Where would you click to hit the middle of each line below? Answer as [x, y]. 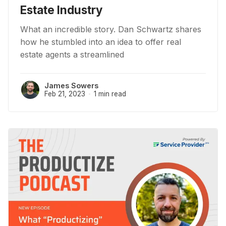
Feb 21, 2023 [65, 94]
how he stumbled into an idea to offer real [101, 42]
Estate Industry [61, 10]
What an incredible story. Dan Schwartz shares [111, 29]
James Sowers [71, 85]
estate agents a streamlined [72, 54]
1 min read [110, 94]
